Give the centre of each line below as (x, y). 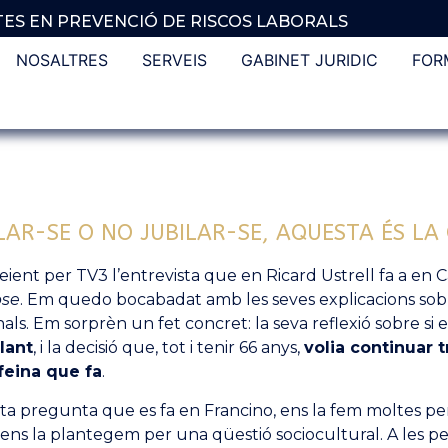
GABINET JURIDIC (309, 60)
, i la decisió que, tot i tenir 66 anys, (168, 348)
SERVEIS (174, 60)
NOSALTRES (61, 60)
